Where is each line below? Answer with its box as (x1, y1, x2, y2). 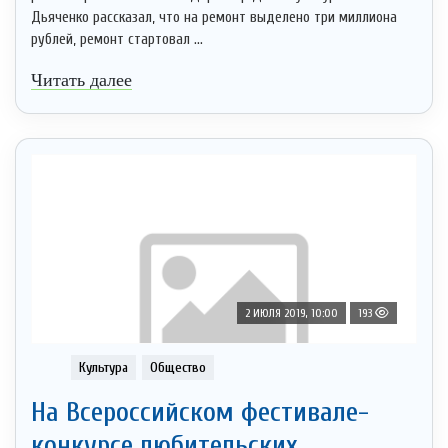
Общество (150, 359, 206, 377)
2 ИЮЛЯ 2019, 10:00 (245, 306, 338, 321)
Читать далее (31, 70, 132, 91)
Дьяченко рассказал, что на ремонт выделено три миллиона (31, 9, 397, 27)
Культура (79, 359, 128, 377)
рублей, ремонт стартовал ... (31, 31, 203, 49)
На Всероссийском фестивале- (31, 396, 369, 429)
